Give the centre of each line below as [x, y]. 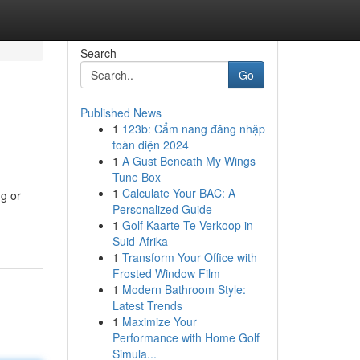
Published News [121, 112]
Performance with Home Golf [186, 337]
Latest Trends [147, 305]
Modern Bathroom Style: [184, 289]
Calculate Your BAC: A [178, 193]
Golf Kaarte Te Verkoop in [187, 225]
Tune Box [136, 177]
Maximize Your [159, 321]
